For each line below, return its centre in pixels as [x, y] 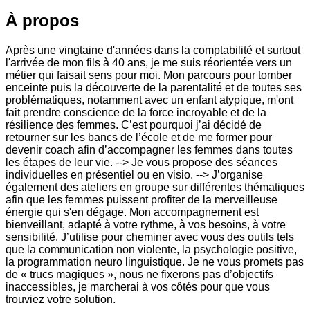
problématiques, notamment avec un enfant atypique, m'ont [149, 100]
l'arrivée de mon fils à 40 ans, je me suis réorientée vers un [149, 63]
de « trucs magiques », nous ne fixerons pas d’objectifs [139, 275]
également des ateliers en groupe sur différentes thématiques [155, 188]
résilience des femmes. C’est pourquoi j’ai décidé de [134, 125]
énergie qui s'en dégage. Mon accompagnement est [132, 212]
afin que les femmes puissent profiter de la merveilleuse [142, 200]
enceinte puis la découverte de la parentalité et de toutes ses [154, 88]
